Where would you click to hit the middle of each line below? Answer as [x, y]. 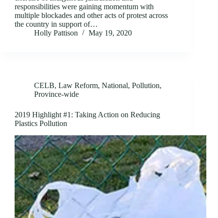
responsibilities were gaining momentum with [84, 7]
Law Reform [78, 86]
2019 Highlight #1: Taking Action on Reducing [87, 115]
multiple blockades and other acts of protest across [91, 16]
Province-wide [56, 94]
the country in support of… [56, 24]
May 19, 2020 [110, 33]
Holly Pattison [56, 33]
